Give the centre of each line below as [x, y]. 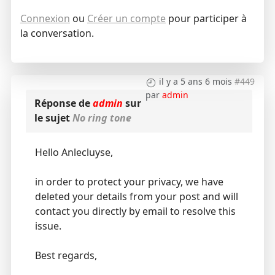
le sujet [53, 118]
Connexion [45, 19]
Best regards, [66, 256]
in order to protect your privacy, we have [129, 182]
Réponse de [63, 103]
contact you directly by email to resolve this [135, 211]
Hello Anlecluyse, [74, 153]
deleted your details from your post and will [136, 197]
